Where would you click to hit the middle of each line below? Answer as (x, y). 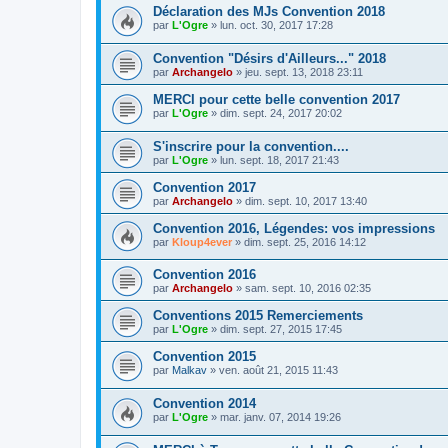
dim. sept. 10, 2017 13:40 (306, 200)
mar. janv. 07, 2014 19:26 (280, 416)
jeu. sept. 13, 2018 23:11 (304, 72)
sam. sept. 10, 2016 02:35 (308, 288)
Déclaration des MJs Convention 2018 (269, 12)
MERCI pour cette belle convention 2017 (276, 100)
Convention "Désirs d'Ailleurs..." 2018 (269, 59)
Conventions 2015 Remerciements (258, 316)
